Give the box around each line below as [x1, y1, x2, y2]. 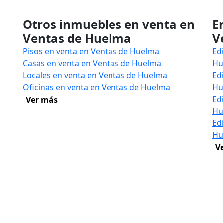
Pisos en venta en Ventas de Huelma [23, 46, 159, 57]
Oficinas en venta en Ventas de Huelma [23, 82, 170, 93]
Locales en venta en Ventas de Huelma [23, 70, 167, 81]
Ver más [26, 94, 58, 105]
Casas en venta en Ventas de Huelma [23, 58, 161, 69]
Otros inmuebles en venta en [23, 16, 195, 32]
